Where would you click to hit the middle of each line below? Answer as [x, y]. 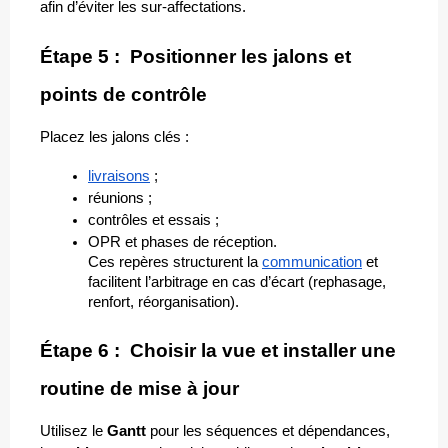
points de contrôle [123, 94]
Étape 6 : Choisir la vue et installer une [218, 350]
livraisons [119, 175]
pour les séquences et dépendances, [268, 430]
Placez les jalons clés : [114, 136]
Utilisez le [73, 430]
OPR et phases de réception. [182, 241]
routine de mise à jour [139, 388]
